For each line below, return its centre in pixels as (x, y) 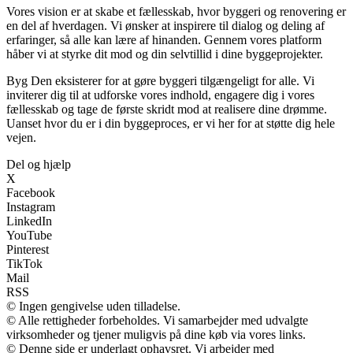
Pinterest (28, 249)
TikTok (24, 263)
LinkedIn (29, 221)
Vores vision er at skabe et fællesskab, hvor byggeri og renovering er (176, 11)
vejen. (21, 137)
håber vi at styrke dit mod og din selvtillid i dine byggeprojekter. (165, 54)
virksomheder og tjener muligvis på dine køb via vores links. (156, 334)
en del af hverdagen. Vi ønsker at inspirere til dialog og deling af (165, 25)
